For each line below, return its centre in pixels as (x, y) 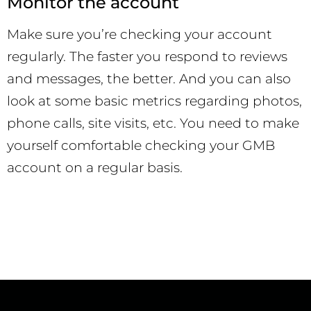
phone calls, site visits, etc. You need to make (153, 123)
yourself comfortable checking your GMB (141, 145)
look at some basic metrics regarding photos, (154, 101)
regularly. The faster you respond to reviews (147, 56)
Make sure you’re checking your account (140, 34)
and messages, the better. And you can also (149, 78)
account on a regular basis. (95, 167)
